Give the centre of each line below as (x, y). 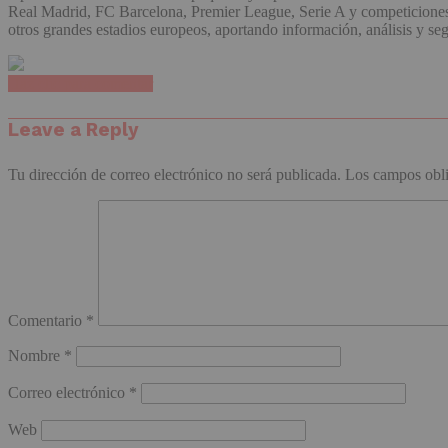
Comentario (47, 320)
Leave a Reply (73, 130)
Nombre (36, 355)
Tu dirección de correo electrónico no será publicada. (174, 174)
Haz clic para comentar (80, 84)
